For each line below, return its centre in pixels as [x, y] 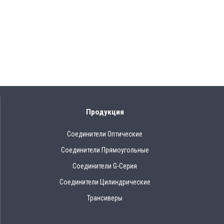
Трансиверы [105, 198]
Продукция [105, 112]
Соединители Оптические [105, 134]
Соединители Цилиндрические [105, 182]
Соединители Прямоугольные [105, 150]
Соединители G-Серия [105, 166]
